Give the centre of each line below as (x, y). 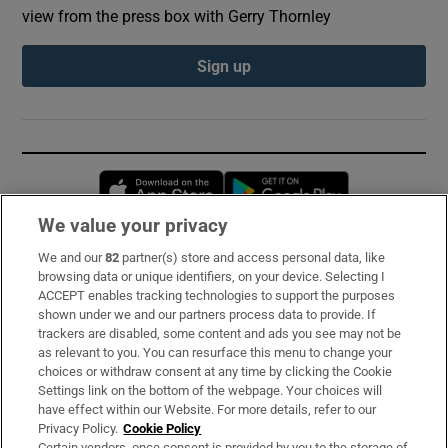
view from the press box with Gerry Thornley (177, 16)
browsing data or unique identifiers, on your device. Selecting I (212, 276)
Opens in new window (296, 181)
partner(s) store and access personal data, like (252, 257)
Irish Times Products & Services (137, 380)
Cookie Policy (162, 428)
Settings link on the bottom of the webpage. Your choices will (210, 390)
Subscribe (58, 269)
